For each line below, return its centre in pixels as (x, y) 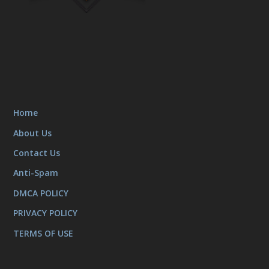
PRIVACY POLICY (46, 213)
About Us (33, 133)
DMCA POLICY (41, 193)
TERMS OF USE (44, 233)
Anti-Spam (36, 173)
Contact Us (37, 153)
